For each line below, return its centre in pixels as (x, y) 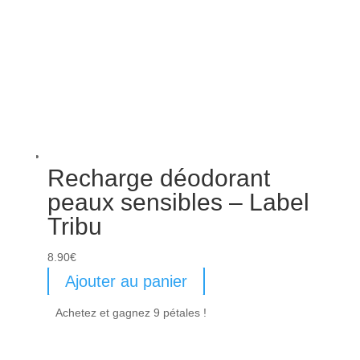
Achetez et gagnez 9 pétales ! (131, 312)
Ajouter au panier (126, 281)
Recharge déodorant (158, 178)
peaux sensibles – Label (178, 202)
